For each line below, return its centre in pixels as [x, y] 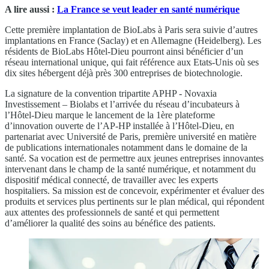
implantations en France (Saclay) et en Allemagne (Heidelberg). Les [133, 40]
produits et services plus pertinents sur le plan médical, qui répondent [134, 201]
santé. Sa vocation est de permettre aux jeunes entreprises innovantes [134, 158]
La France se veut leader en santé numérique [148, 9]
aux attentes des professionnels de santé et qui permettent [112, 212]
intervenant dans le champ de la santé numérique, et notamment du [130, 169]
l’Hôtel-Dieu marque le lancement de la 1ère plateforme [110, 115]
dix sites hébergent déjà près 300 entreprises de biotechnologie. [124, 73]
